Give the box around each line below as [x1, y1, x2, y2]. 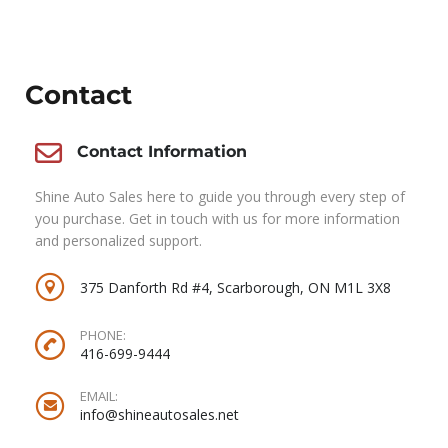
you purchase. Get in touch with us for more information [35, 209, 400, 229]
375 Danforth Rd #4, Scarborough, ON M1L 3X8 [80, 277, 391, 297]
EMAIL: [80, 387, 118, 406]
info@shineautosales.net [80, 405, 239, 425]
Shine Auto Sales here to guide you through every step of [35, 187, 405, 207]
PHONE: [80, 326, 126, 345]
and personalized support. [35, 231, 202, 251]
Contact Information [77, 142, 247, 162]
